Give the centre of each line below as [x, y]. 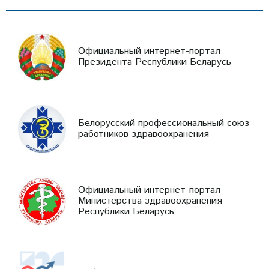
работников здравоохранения [144, 134]
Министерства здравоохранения [150, 201]
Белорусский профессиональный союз [164, 123]
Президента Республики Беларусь [155, 62]
